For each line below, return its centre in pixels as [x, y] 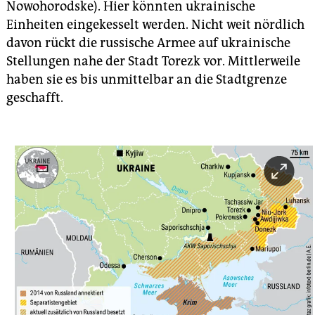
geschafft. [35, 98]
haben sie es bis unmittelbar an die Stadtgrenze [147, 80]
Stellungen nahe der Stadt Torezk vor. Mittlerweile [153, 62]
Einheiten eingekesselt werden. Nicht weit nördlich [155, 25]
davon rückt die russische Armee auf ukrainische [148, 43]
